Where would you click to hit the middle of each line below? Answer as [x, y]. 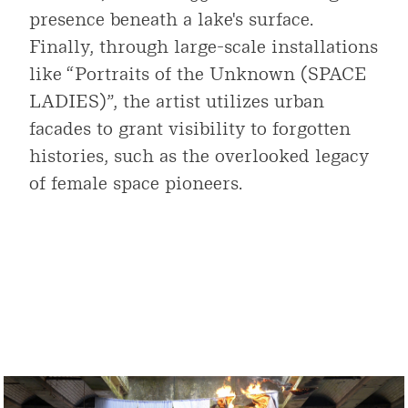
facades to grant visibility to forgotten [190, 129]
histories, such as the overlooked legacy [199, 156]
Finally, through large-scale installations [204, 47]
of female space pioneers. [136, 184]
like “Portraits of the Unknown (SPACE [198, 74]
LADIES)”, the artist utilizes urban [177, 102]
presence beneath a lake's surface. [171, 20]
